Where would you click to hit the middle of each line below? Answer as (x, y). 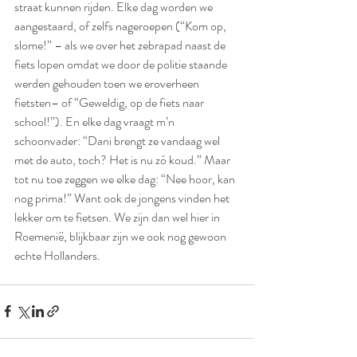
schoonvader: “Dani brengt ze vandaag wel (118, 140)
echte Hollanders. (57, 255)
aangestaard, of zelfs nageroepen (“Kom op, (122, 25)
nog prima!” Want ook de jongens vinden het (123, 198)
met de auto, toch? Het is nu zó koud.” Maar (124, 159)
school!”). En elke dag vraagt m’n (96, 121)
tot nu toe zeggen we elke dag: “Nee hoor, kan (126, 178)
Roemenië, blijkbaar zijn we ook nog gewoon (122, 236)
